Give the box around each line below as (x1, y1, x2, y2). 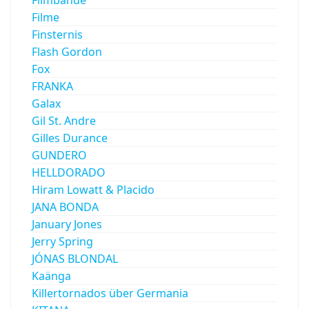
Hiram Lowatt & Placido (32, 182, 154, 198)
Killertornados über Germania (32, 286, 188, 301)
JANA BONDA (32, 199, 99, 215)
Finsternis (32, 27, 83, 43)
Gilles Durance (32, 130, 108, 146)
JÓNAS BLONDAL (32, 251, 118, 267)
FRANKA (32, 79, 73, 94)
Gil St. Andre (32, 113, 96, 129)
